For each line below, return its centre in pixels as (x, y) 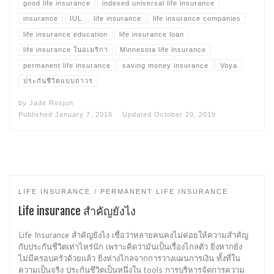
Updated (138, 115)
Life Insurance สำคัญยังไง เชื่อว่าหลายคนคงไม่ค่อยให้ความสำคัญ (133, 235)
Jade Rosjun (51, 102)
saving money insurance (165, 65)
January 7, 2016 (84, 115)
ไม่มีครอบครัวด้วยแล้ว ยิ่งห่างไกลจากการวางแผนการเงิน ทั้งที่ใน (129, 258)
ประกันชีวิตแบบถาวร (58, 81)
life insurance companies (197, 19)
